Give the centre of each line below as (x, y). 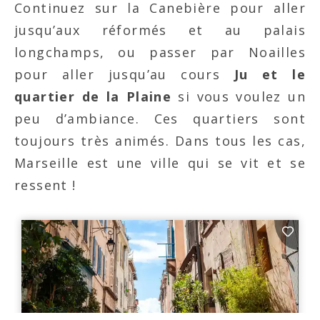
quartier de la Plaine (93, 97)
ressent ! (45, 185)
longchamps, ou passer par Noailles (160, 52)
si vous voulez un (239, 97)
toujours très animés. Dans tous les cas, (160, 141)
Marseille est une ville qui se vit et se (160, 163)
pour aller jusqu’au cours (117, 75)
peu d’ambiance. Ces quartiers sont (160, 119)
